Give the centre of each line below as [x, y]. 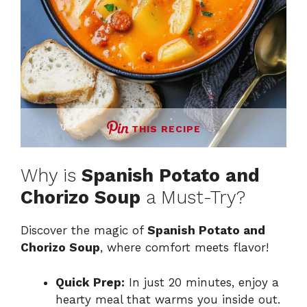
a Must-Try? [193, 198]
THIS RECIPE [166, 128]
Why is [51, 176]
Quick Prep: [90, 282]
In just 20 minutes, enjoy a [202, 282]
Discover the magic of [84, 231]
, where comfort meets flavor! [184, 248]
